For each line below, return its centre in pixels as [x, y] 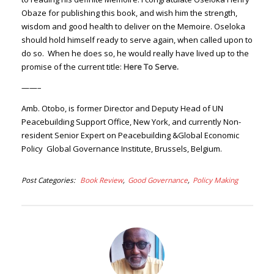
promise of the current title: [72, 66]
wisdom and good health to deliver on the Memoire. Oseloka [133, 26]
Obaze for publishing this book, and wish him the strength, [129, 13]
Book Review [101, 180]
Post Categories [47, 180]
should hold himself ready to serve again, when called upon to [137, 39]
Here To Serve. [151, 66]
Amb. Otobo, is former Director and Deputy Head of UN [122, 108]
